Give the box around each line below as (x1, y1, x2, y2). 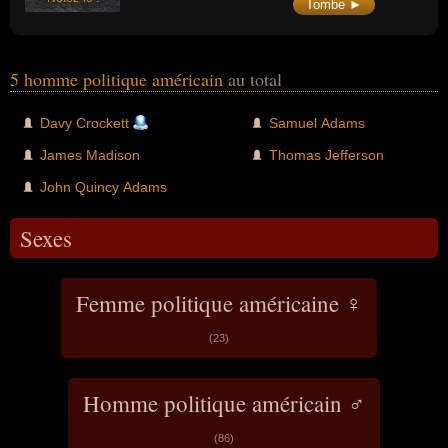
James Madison (40, 146, 140, 163)
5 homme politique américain (10, 66, 228, 91)
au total (228, 66, 282, 91)
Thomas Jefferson (269, 146, 384, 163)
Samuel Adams (269, 114, 365, 131)
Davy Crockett (40, 114, 129, 131)
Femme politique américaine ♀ (76, 287, 362, 318)
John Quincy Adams (40, 178, 167, 195)
